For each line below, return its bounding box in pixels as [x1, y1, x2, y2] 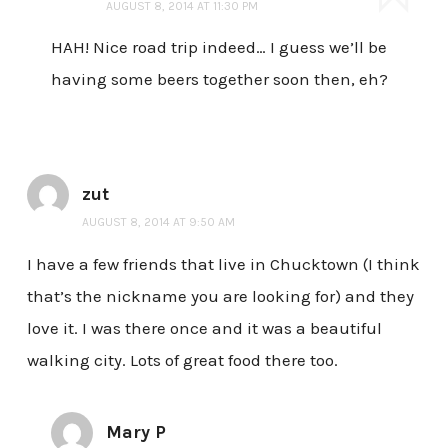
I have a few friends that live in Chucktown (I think [26, 254, 420, 275]
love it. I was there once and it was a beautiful [26, 318, 382, 339]
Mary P [105, 421, 166, 444]
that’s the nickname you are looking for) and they [26, 286, 414, 307]
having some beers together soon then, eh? [50, 69, 388, 90]
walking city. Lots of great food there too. [26, 350, 338, 371]
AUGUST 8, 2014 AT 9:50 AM [81, 215, 235, 230]
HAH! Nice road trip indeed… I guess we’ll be [50, 37, 387, 58]
